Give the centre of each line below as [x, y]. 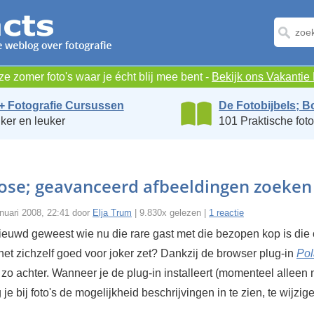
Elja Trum [112, 213]
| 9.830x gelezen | [170, 213]
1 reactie [226, 213]
